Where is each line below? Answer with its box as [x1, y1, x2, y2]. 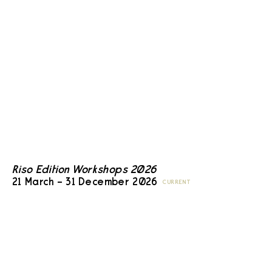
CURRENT [162, 180, 191, 186]
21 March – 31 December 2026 [12, 178, 158, 188]
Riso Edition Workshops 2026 [12, 165, 157, 175]
